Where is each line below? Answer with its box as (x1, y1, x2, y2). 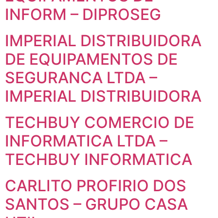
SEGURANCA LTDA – (5, 68, 157, 87)
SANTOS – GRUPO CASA (5, 195, 188, 214)
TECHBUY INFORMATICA (5, 150, 192, 169)
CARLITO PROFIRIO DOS (5, 176, 186, 195)
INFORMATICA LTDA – (5, 131, 167, 150)
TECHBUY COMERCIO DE (5, 113, 194, 132)
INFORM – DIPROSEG (5, 5, 161, 24)
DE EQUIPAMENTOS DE (5, 50, 178, 69)
